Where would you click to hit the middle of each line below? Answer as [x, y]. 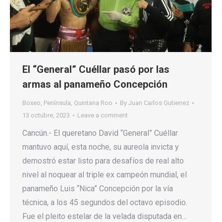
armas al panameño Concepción [95, 84]
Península [57, 103]
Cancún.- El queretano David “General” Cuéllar [100, 133]
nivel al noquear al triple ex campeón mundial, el [105, 175]
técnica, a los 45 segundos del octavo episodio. [105, 203]
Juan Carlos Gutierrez [159, 103]
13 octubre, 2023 [46, 115]
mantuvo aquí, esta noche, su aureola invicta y [101, 147]
